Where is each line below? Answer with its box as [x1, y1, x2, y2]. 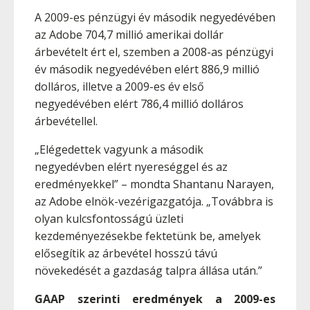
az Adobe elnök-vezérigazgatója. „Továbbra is [35, 194, 273, 209]
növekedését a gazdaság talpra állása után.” [35, 263, 262, 278]
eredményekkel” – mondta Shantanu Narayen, [35, 176, 274, 192]
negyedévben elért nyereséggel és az [35, 159, 228, 174]
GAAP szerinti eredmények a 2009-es [35, 291, 275, 307]
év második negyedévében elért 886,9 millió [35, 62, 259, 77]
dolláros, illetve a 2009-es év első [35, 79, 204, 94]
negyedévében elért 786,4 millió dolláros [35, 96, 244, 111]
